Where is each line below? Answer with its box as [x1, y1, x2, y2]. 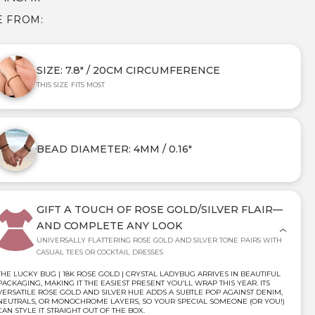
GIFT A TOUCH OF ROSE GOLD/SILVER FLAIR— [37, 202, 283, 216]
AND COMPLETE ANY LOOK [37, 219, 183, 232]
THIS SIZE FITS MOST [37, 80, 105, 89]
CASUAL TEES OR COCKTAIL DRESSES [37, 247, 163, 256]
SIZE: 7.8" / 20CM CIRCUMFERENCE [37, 63, 220, 77]
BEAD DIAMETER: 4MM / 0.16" [37, 143, 192, 156]
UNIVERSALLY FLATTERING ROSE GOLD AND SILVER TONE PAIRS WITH [37, 236, 282, 244]
